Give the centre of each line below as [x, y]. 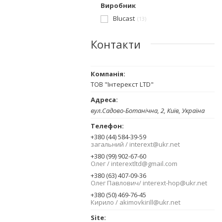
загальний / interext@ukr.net [135, 144]
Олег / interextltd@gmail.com [134, 164]
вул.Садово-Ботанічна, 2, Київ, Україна [148, 111]
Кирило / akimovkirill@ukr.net [136, 202]
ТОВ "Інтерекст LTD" [122, 84]
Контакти [116, 44]
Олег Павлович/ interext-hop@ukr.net [149, 183]
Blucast [124, 18]
